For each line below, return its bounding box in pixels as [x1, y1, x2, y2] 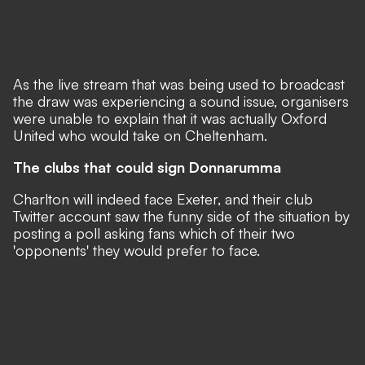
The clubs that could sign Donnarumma [13, 158, 281, 176]
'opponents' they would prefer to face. [13, 241, 260, 259]
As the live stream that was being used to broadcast [13, 75, 345, 93]
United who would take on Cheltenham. [13, 126, 267, 144]
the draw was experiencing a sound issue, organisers [13, 92, 349, 110]
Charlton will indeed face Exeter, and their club [13, 190, 313, 208]
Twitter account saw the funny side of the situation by [13, 207, 350, 225]
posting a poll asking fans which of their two [13, 224, 295, 242]
